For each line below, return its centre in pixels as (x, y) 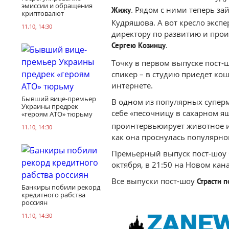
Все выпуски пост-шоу (154, 181)
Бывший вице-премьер (59, 98)
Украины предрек (50, 106)
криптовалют (43, 13)
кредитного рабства (53, 194)
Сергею (124, 46)
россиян (35, 202)
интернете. (132, 85)
